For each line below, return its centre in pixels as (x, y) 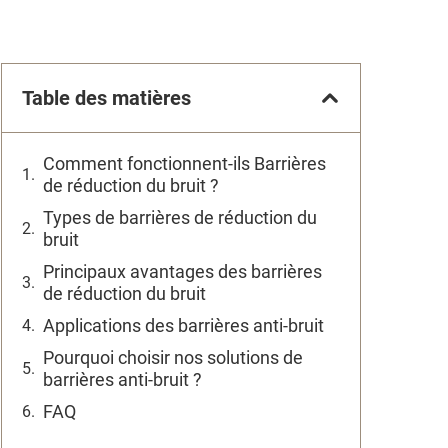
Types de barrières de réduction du (180, 217)
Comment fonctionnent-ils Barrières (184, 163)
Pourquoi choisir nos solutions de (173, 357)
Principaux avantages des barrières (182, 271)
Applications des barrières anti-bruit (183, 325)
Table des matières (106, 98)
